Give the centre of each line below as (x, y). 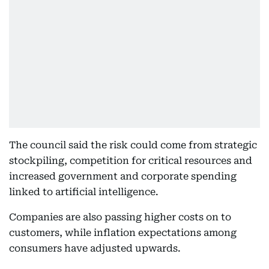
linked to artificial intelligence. (84, 192)
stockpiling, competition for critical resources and (131, 161)
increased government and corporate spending (123, 177)
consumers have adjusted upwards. (95, 249)
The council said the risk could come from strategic (133, 145)
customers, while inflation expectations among (123, 233)
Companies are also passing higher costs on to (120, 217)
